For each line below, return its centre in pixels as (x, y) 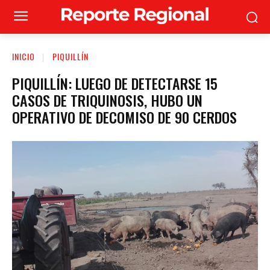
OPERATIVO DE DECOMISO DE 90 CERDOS (124, 117)
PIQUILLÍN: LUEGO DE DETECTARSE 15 (115, 83)
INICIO (24, 56)
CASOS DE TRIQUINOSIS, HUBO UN (107, 100)
